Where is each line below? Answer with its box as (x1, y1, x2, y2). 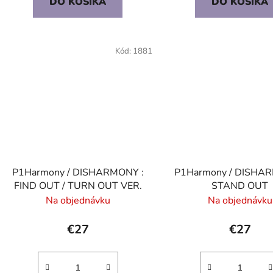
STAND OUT (211, 179, 269, 193)
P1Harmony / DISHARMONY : (12, 166, 144, 180)
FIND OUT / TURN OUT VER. (13, 179, 142, 193)
